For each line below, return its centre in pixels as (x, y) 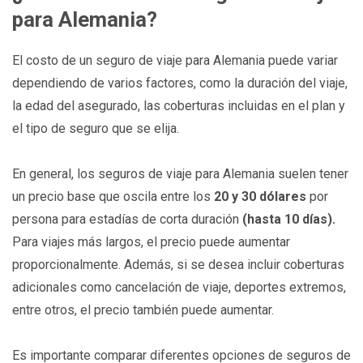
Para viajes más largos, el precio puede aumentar (151, 241)
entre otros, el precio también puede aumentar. (143, 310)
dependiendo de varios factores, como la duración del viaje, (180, 83)
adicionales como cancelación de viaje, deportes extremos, (179, 287)
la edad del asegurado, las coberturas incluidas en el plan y (179, 105)
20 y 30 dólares (260, 196)
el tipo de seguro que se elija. (96, 128)
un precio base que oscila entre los (113, 196)
